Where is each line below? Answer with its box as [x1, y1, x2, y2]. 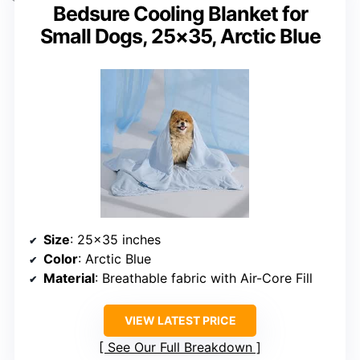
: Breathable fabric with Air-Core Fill [95, 269, 313, 286]
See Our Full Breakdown [108, 338, 252, 355]
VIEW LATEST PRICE [124, 313, 236, 327]
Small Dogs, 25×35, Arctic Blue [39, 23, 321, 48]
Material [43, 269, 95, 286]
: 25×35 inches [70, 231, 161, 247]
